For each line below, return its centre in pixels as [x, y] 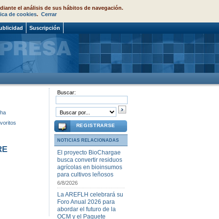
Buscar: [66, 92]
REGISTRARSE [96, 125]
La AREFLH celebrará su [90, 195]
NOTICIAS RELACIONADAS [88, 140]
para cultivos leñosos [85, 175]
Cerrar [49, 14]
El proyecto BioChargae [89, 153]
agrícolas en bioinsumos [90, 167]
